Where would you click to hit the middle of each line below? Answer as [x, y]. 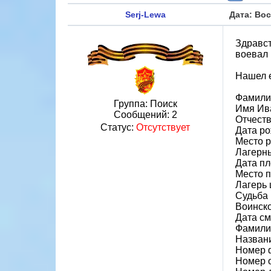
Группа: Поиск [145, 104]
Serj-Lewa [145, 15]
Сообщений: [142, 115]
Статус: [118, 127]
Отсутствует [163, 127]
